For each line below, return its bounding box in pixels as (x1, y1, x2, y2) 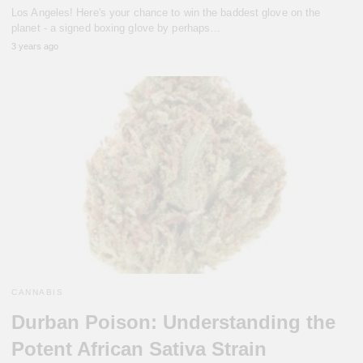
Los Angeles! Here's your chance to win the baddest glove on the (11, 6, 321, 19)
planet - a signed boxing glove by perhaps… (11, 22, 221, 35)
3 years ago (11, 41, 58, 52)
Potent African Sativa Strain (11, 337, 267, 360)
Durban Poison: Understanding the (11, 310, 335, 333)
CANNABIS (11, 287, 63, 297)
